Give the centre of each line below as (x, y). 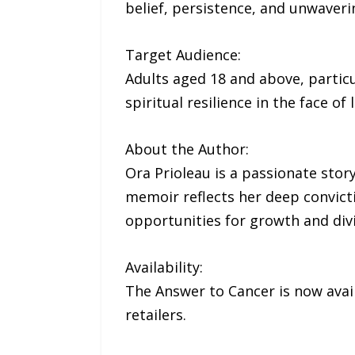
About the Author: (187, 149)
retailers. (155, 314)
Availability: (164, 267)
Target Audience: (183, 54)
